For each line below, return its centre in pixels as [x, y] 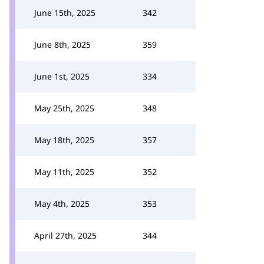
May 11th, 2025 [64, 172]
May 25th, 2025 [64, 108]
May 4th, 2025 [62, 204]
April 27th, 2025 [65, 235]
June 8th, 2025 [62, 44]
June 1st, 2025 [62, 76]
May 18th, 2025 [64, 140]
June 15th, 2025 [65, 13]
